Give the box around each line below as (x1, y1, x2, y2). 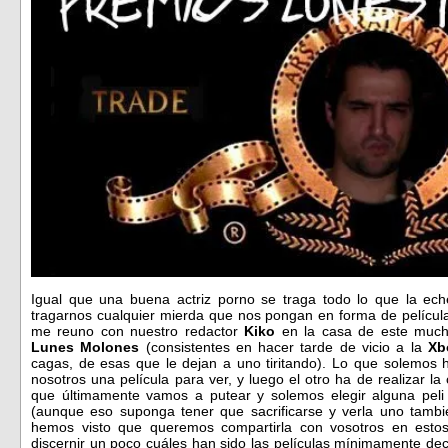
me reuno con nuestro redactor (31, 322, 245, 339)
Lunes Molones (31, 338, 140, 355)
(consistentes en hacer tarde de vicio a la (139, 338, 428, 355)
